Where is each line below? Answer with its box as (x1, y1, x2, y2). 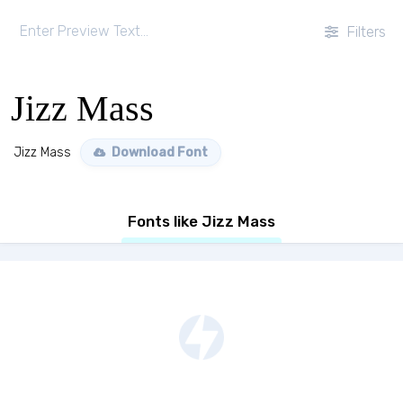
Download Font (109, 145, 208, 160)
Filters (343, 22, 386, 40)
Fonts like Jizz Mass (128, 212, 275, 230)
